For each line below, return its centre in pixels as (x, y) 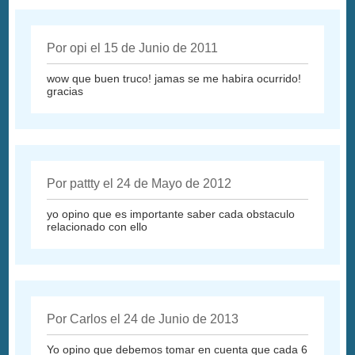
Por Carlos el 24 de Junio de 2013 (143, 319)
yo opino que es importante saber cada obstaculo (171, 214)
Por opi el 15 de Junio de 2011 (133, 48)
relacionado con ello (97, 227)
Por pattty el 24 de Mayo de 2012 (139, 184)
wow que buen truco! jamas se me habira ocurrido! (174, 79)
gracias (65, 92)
